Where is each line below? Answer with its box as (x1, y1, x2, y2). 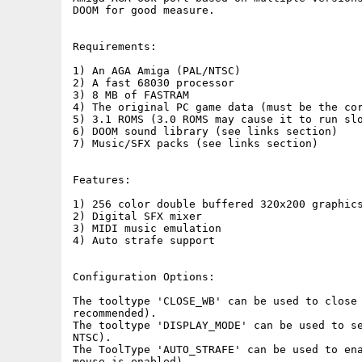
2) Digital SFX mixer (73, 210, 202, 222)
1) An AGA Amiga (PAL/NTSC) (73, 65, 241, 77)
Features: (73, 174, 131, 186)
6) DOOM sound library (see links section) (73, 125, 338, 137)
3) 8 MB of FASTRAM (73, 89, 189, 101)
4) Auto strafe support (73, 234, 215, 246)
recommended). (73, 307, 157, 319)
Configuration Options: (73, 271, 215, 283)
